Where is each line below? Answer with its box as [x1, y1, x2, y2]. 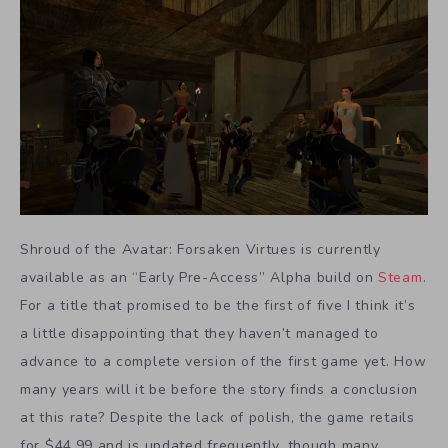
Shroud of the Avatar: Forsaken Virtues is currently [20, 240, 381, 260]
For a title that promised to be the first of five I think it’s [20, 296, 416, 316]
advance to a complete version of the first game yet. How [20, 352, 427, 372]
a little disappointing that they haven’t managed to [20, 324, 379, 344]
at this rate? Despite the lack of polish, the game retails [20, 408, 415, 428]
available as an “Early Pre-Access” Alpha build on [20, 268, 379, 288]
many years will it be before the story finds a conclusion [20, 380, 418, 400]
